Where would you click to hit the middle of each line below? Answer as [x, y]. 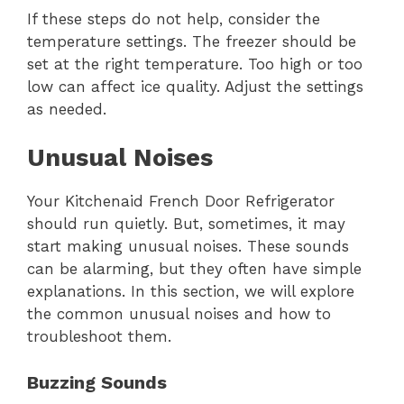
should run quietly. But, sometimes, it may [186, 224]
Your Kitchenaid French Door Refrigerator [181, 202]
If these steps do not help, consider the [174, 18]
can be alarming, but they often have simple [194, 269]
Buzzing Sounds [97, 382]
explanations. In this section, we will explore [191, 292]
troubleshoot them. [99, 337]
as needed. [67, 109]
